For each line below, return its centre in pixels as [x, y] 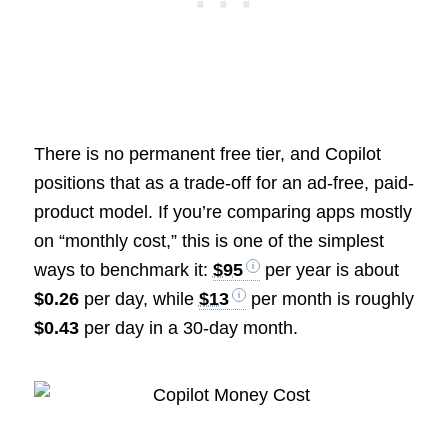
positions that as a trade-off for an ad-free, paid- [223, 182]
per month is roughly [329, 298]
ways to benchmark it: [123, 269]
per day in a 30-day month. [188, 327]
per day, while [138, 298]
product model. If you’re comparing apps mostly [222, 211]
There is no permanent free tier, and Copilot [207, 153]
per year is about [329, 269]
